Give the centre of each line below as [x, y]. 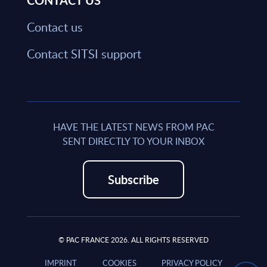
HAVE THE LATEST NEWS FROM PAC [133, 127]
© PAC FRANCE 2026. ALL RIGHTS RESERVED [133, 240]
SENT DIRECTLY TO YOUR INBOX [133, 142]
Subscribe [133, 180]
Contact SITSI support [84, 54]
